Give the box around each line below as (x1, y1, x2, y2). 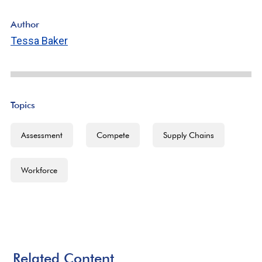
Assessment (21, 130, 63, 140)
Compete (96, 130, 129, 140)
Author (11, 19, 39, 30)
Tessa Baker (11, 35, 68, 47)
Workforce (21, 166, 57, 175)
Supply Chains (163, 130, 214, 140)
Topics (11, 99, 35, 111)
